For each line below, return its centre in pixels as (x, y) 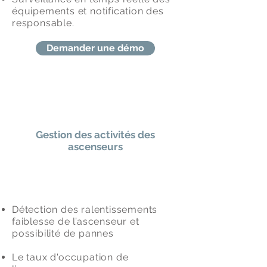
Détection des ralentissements (85, 209)
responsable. (43, 23)
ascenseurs (95, 147)
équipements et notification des (88, 11)
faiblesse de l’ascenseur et (76, 221)
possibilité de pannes (63, 233)
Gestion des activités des (95, 135)
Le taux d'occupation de (70, 257)
